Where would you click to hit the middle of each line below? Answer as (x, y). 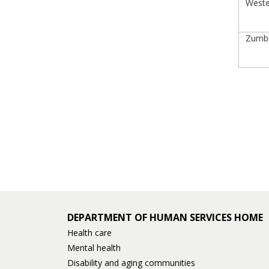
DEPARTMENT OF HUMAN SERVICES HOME (165, 217)
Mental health (94, 248)
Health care (89, 233)
